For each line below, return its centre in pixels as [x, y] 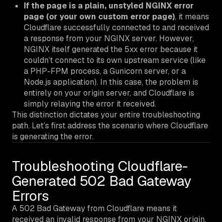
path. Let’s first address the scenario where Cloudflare [110, 125]
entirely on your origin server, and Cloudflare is [109, 93]
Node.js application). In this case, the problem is [111, 82]
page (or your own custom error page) [99, 16]
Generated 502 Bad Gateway [102, 181]
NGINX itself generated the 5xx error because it [111, 49]
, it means [192, 16]
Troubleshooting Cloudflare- [100, 166]
